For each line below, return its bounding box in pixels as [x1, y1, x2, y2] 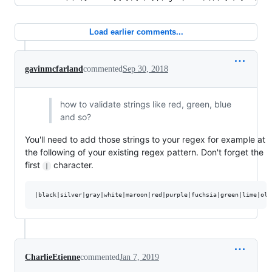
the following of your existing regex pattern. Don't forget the [25, 147, 263, 157]
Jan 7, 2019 [120, 253, 159, 262]
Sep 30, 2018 [123, 64, 168, 73]
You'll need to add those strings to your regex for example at [25, 134, 265, 144]
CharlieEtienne [25, 253, 80, 262]
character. [50, 160, 93, 170]
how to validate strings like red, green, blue [59, 99, 231, 109]
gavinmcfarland [25, 64, 83, 73]
